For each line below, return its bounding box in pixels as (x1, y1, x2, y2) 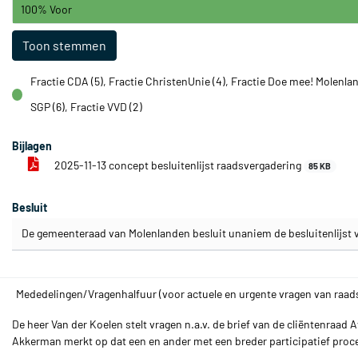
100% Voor (21, 2, 72, 16)
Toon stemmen (22, 38, 106, 53)
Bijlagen (12, 139, 52, 153)
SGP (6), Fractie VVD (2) (30, 100, 142, 113)
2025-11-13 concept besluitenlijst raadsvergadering (52, 158, 304, 172)
